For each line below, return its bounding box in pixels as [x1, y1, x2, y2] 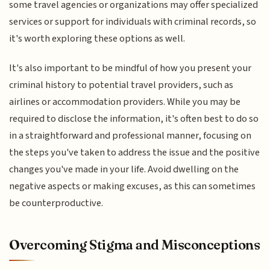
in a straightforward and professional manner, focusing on [9, 128, 252, 143]
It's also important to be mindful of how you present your [9, 60, 252, 75]
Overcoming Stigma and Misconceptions [9, 236, 260, 254]
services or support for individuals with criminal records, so [9, 14, 257, 30]
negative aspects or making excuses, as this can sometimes [9, 178, 256, 193]
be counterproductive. [9, 195, 104, 210]
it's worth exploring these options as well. [9, 31, 186, 46]
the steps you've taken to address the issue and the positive [9, 145, 260, 160]
